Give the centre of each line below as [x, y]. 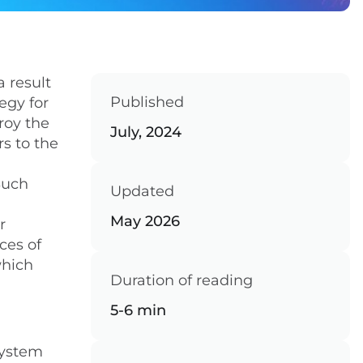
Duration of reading [181, 280]
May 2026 [145, 221]
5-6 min [138, 310]
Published [147, 102]
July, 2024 [146, 132]
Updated [142, 191]
